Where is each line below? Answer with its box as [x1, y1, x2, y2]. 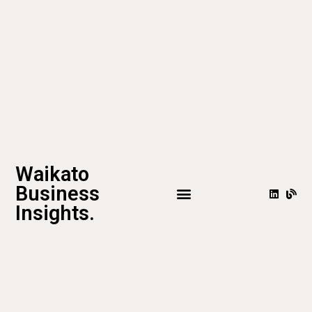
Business [15, 182, 100, 206]
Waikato [15, 162, 90, 187]
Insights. [15, 201, 95, 226]
